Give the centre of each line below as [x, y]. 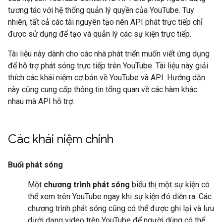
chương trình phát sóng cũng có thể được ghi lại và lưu [121, 208]
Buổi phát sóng [35, 165]
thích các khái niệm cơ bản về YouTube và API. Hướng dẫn [107, 78]
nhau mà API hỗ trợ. [41, 101]
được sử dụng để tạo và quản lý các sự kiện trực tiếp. [100, 34]
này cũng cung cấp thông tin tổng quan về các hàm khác [103, 89]
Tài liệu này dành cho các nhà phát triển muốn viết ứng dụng [109, 54]
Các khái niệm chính [61, 139]
